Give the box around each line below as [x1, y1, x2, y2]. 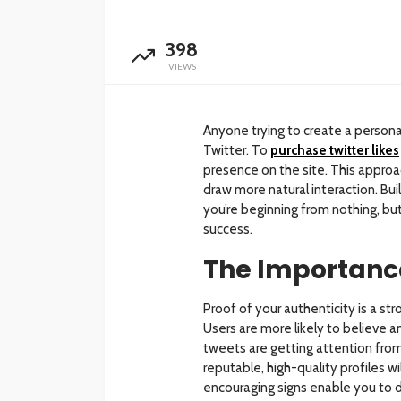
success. [203, 221, 252, 238]
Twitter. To [203, 142, 270, 159]
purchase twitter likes [270, 142, 399, 159]
